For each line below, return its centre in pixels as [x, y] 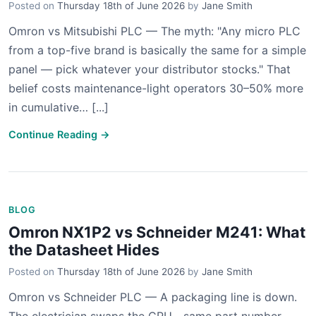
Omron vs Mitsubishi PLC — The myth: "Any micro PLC [154, 31]
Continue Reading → [59, 134]
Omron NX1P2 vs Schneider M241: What [157, 232]
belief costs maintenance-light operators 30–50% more [156, 88]
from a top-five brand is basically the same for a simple [157, 50]
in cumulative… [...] [59, 107]
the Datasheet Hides [84, 250]
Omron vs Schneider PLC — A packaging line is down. [153, 297]
